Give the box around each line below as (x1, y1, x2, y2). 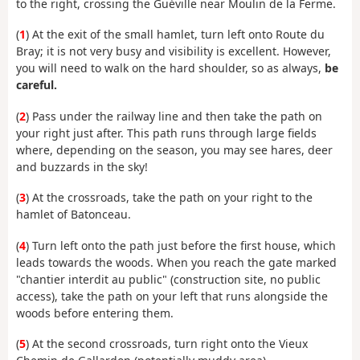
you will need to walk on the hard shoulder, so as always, (16, 60, 325, 76)
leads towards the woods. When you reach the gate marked (16, 254, 337, 270)
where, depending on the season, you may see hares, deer (16, 141, 333, 157)
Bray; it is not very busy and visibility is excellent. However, (16, 43, 331, 59)
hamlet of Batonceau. (16, 207, 131, 223)
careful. (16, 77, 57, 93)
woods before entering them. (16, 305, 174, 321)
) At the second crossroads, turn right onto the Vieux (26, 336, 308, 352)
